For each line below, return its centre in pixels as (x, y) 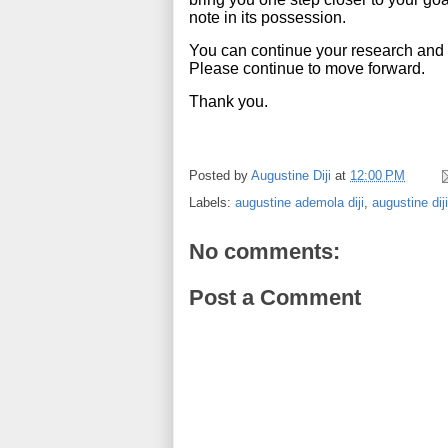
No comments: (264, 251)
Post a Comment (275, 297)
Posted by (220, 176)
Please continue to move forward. (307, 68)
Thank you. (228, 101)
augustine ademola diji (299, 202)
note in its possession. (267, 17)
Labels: (212, 202)
